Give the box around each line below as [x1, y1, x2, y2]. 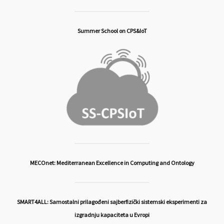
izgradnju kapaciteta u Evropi [74, 211, 149, 219]
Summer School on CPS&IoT [77, 27, 147, 34]
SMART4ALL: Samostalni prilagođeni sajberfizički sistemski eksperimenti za [17, 198, 207, 206]
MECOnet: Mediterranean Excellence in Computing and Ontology [29, 159, 194, 167]
